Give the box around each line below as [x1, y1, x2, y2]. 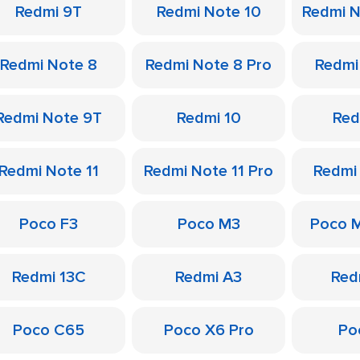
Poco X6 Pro [163, 321, 254, 340]
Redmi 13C [11, 268, 86, 287]
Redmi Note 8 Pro [145, 55, 272, 75]
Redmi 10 [176, 108, 241, 128]
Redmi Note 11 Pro [144, 162, 273, 181]
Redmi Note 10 [156, 2, 261, 22]
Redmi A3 [175, 268, 242, 287]
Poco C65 [13, 321, 84, 340]
